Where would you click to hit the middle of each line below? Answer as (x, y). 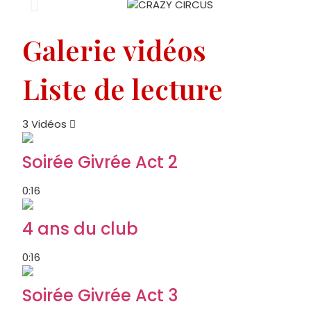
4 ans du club (80, 228)
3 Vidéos (44, 124)
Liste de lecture (123, 88)
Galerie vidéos (114, 49)
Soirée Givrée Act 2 (100, 162)
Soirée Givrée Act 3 (100, 295)
